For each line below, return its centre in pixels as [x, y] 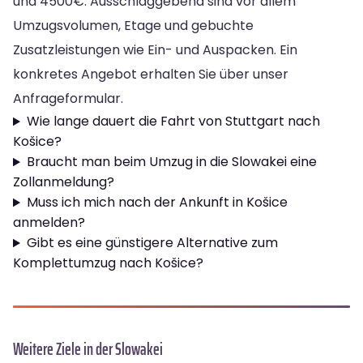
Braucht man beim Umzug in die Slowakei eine [171, 162]
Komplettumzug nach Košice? [108, 263]
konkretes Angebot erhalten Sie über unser [151, 75]
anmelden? [49, 223]
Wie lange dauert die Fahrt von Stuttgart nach [173, 122]
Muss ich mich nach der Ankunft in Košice [157, 203]
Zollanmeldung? [64, 182]
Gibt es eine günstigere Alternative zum [152, 243]
